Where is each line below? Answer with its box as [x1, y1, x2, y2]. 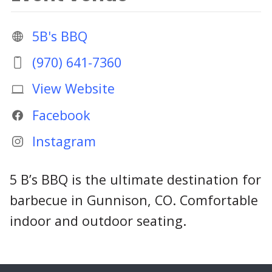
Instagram [32, 132, 96, 150]
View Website [32, 80, 115, 98]
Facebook [32, 106, 90, 124]
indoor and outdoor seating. [10, 212, 186, 230]
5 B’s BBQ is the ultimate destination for [10, 171, 261, 189]
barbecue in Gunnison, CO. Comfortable [10, 191, 258, 209]
